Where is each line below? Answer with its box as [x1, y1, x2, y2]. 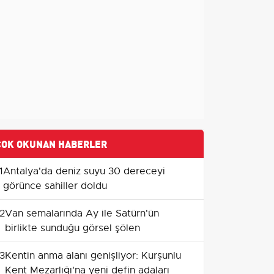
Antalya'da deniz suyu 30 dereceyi [3, 165, 165, 177]
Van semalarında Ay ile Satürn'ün [5, 207, 159, 220]
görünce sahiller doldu [3, 180, 107, 192]
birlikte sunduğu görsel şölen [5, 222, 140, 234]
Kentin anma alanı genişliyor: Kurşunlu [5, 250, 181, 262]
